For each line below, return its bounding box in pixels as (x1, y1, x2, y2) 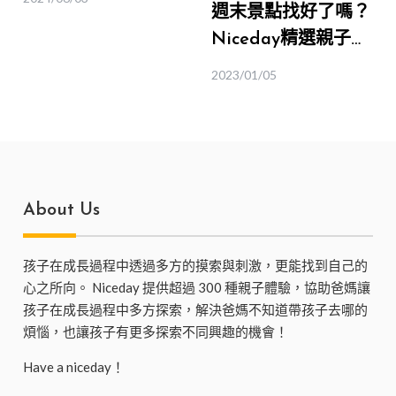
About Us (23, 201, 101, 219)
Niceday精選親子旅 (211, 30, 369, 49)
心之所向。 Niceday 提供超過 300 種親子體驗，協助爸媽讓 (23, 278, 371, 295)
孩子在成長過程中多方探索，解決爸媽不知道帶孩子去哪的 (23, 301, 369, 317)
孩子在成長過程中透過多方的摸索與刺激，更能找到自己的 (23, 256, 369, 273)
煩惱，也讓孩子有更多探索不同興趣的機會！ (23, 323, 289, 339)
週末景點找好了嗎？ (211, 4, 370, 22)
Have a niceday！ (23, 358, 126, 375)
